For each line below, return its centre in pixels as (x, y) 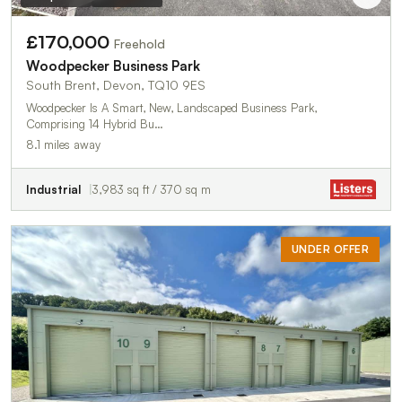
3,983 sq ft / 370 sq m (152, 189)
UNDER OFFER (330, 249)
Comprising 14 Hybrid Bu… (95, 123)
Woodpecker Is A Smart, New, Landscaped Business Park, (171, 107)
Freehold (140, 43)
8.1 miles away (63, 144)
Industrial (53, 189)
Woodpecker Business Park (113, 66)
